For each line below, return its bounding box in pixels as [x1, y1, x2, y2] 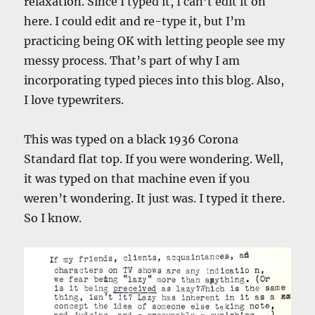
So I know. [24, 211, 82, 226]
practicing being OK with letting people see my [24, 34, 285, 49]
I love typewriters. [24, 93, 124, 108]
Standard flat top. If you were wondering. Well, [24, 152, 284, 167]
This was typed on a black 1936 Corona [24, 132, 239, 147]
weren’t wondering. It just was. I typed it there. [24, 191, 285, 206]
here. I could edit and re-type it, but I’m [24, 14, 246, 29]
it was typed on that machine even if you [24, 172, 250, 186]
